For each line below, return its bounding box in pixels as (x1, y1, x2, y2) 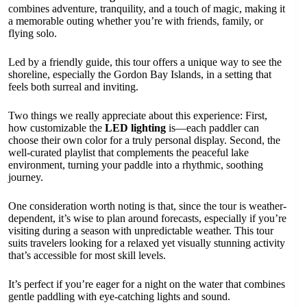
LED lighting (105, 122, 166, 134)
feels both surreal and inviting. (8, 81, 138, 93)
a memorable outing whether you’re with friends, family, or (8, 15, 263, 27)
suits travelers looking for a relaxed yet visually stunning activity (8, 237, 285, 249)
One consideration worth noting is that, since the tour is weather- (8, 200, 286, 212)
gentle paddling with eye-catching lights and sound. (8, 291, 230, 302)
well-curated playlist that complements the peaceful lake (8, 147, 249, 158)
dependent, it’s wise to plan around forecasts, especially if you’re (8, 212, 286, 224)
